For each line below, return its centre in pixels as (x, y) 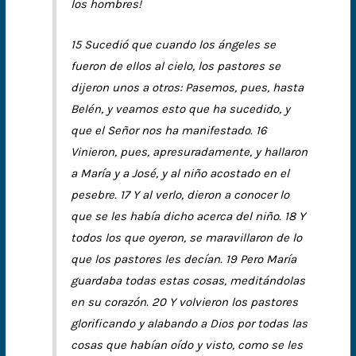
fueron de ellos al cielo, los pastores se (176, 66)
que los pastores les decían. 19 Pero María (184, 259)
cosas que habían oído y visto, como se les (187, 344)
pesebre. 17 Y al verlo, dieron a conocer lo (180, 194)
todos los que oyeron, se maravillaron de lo (187, 237)
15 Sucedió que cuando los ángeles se (174, 44)
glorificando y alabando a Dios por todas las (190, 323)
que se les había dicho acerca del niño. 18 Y (188, 216)
